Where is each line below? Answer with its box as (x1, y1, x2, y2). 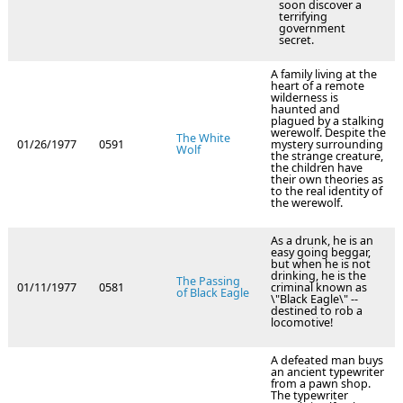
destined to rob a (271, 303, 363, 319)
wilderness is (271, 90, 338, 106)
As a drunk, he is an (271, 233, 373, 249)
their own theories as (271, 172, 383, 188)
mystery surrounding (271, 137, 383, 153)
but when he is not (271, 256, 371, 273)
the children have (271, 160, 363, 176)
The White (176, 130, 230, 147)
